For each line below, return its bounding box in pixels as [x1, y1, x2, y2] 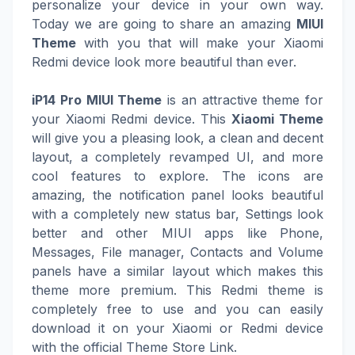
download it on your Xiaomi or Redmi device [32, 320, 323, 336]
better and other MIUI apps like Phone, [32, 225, 323, 241]
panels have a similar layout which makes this [32, 263, 323, 279]
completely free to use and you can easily [32, 301, 323, 317]
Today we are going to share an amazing [32, 16, 296, 32]
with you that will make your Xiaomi [76, 35, 323, 51]
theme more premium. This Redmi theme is [32, 282, 323, 298]
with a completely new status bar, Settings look [32, 206, 323, 222]
